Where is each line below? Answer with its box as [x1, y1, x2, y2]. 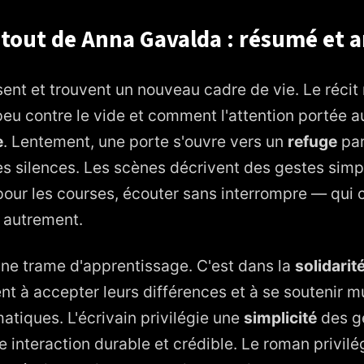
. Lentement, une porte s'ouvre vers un [3, 131, 288, 151]
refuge [288, 131, 337, 151]
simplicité [244, 307, 317, 327]
